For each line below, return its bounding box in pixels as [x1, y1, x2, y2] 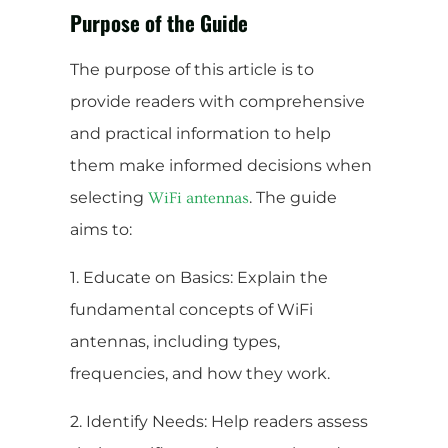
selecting [70, 187, 148, 207]
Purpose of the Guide [70, 6, 248, 38]
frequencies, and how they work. [70, 363, 330, 383]
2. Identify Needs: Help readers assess [70, 411, 368, 431]
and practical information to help [70, 123, 331, 143]
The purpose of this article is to [70, 59, 314, 79]
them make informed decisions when [70, 155, 372, 175]
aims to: [70, 219, 132, 239]
